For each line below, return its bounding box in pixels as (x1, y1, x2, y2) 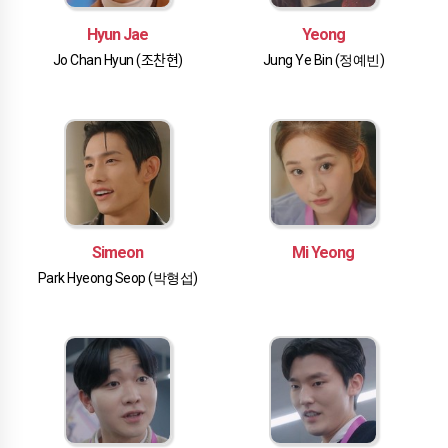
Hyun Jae (87, 25, 149, 45)
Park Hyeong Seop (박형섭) (37, 270, 198, 287)
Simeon (92, 243, 144, 263)
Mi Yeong (292, 243, 355, 263)
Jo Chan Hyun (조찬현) (52, 52, 183, 69)
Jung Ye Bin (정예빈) (262, 52, 385, 69)
